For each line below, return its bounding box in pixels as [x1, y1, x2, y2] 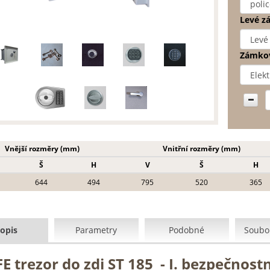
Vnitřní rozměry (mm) [163, 143, 240, 154]
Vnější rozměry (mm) [4, 143, 80, 154]
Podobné [169, 224, 204, 236]
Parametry [75, 224, 117, 236]
